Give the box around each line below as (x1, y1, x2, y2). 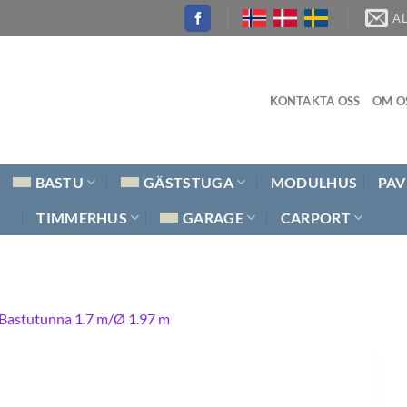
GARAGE (183, 208, 243, 226)
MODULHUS (270, 173, 358, 191)
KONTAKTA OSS (269, 93, 361, 108)
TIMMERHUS (36, 208, 128, 226)
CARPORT (280, 208, 352, 226)
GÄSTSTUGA (144, 173, 233, 191)
